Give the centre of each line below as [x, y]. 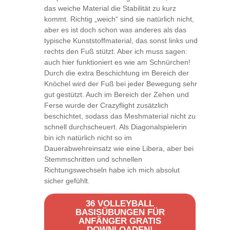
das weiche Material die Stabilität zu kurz [110, 8]
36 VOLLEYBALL [120, 203]
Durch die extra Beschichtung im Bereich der [117, 73]
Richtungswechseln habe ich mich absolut [112, 170]
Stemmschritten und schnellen [93, 159]
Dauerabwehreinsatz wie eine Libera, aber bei [119, 148]
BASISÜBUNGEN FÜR [120, 212]
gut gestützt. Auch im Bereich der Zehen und [117, 94]
